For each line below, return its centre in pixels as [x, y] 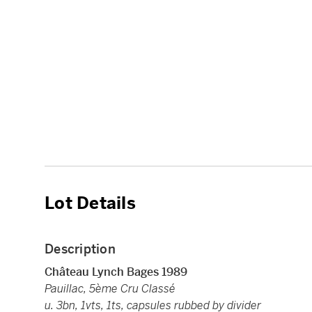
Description [80, 249]
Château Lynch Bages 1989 [116, 272]
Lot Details [90, 204]
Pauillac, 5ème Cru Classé [110, 289]
